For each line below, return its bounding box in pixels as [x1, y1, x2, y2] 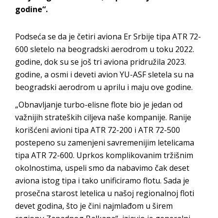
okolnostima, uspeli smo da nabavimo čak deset [15, 162, 190, 173]
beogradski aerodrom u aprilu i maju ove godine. [15, 81, 193, 92]
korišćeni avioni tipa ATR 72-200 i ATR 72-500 [15, 124, 181, 135]
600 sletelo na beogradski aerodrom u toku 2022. [15, 43, 195, 54]
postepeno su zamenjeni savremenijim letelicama [15, 137, 195, 148]
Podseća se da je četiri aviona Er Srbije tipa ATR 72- [15, 31, 201, 42]
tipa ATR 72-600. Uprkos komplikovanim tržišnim [15, 149, 194, 161]
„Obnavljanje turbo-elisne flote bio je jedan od [15, 99, 183, 110]
